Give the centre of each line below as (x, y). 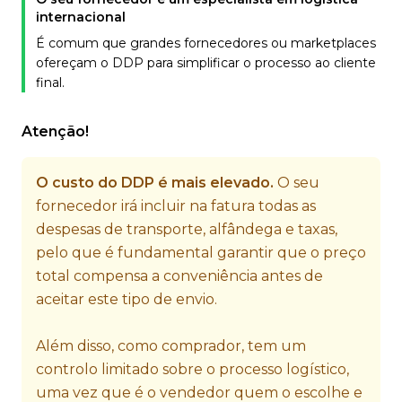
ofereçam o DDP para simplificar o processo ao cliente (206, 63)
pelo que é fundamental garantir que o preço (201, 253)
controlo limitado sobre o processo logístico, (192, 369)
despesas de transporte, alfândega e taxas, (187, 229)
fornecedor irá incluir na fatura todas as (176, 206)
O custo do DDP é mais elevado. (155, 183)
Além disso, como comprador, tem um (171, 346)
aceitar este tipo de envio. (127, 299)
